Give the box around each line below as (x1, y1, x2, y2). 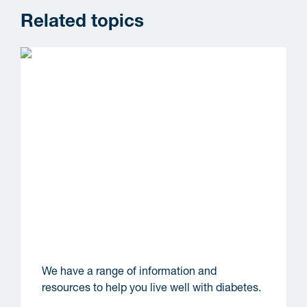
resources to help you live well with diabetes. (42, 284, 262, 295)
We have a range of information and (42, 267, 217, 278)
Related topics (21, 14, 144, 32)
